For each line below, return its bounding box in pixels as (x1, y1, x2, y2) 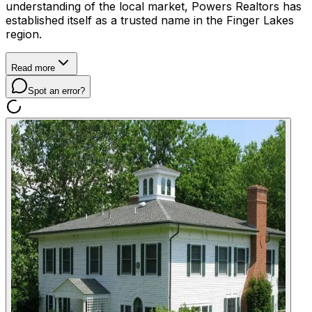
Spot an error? (28, 86, 85, 96)
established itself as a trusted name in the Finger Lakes (6, 13, 294, 27)
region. (6, 27, 42, 41)
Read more (11, 63, 55, 73)
